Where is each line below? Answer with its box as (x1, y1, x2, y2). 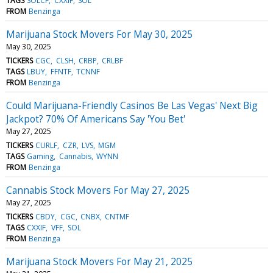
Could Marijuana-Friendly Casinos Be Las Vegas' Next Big (6, 98, 258, 112)
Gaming (27, 151, 54, 161)
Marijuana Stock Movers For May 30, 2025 (6, 27, 193, 41)
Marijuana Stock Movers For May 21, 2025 (6, 254, 193, 268)
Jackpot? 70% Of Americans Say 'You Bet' (6, 112, 185, 126)
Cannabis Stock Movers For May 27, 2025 (6, 183, 190, 197)
